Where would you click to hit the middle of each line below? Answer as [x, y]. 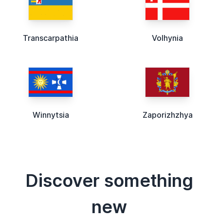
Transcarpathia [51, 38]
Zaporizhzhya [167, 115]
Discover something [109, 181]
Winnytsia [51, 115]
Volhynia [167, 38]
